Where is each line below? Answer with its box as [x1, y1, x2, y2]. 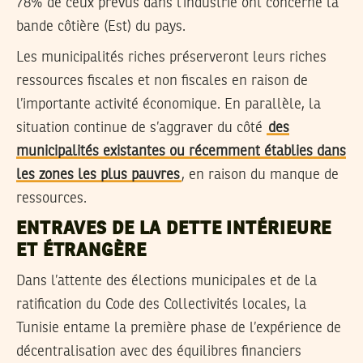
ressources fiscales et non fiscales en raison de [16, 74, 308, 89]
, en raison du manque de [181, 168, 339, 183]
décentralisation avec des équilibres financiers [16, 344, 301, 360]
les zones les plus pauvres [16, 168, 180, 183]
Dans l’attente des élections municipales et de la [16, 274, 317, 289]
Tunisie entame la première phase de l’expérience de [16, 321, 341, 336]
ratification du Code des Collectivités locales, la [16, 297, 306, 313]
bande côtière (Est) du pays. [16, 19, 186, 34]
